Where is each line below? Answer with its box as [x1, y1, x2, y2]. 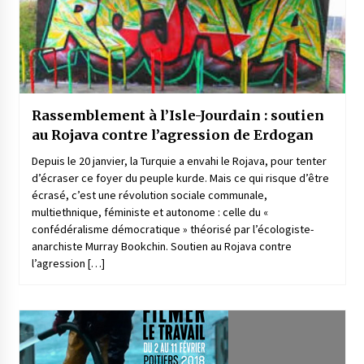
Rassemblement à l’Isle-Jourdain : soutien [31, 107, 324, 124]
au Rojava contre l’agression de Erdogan [31, 127, 314, 144]
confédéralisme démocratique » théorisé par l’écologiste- [31, 222, 314, 237]
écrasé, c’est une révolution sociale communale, [31, 188, 267, 203]
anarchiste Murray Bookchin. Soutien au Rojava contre [31, 239, 292, 254]
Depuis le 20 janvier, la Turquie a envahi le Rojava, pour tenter [31, 154, 327, 169]
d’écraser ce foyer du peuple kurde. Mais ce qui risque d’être [31, 171, 329, 186]
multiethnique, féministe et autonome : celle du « [31, 205, 268, 220]
